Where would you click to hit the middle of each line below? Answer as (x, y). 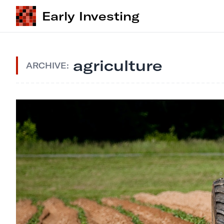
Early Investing (91, 16)
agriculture (118, 65)
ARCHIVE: (47, 65)
